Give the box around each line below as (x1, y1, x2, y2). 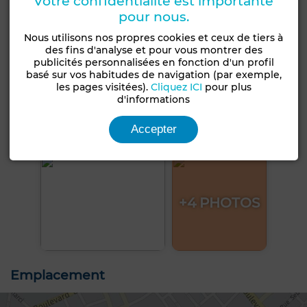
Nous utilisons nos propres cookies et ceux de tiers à (24, 31, 284, 44)
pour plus (201, 80, 251, 93)
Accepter (130, 122, 177, 136)
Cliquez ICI (150, 80, 202, 93)
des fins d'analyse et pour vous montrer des (45, 43, 262, 56)
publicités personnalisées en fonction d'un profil (33, 56, 274, 69)
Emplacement (10, 267, 105, 284)
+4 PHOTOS (179, 195, 260, 212)
